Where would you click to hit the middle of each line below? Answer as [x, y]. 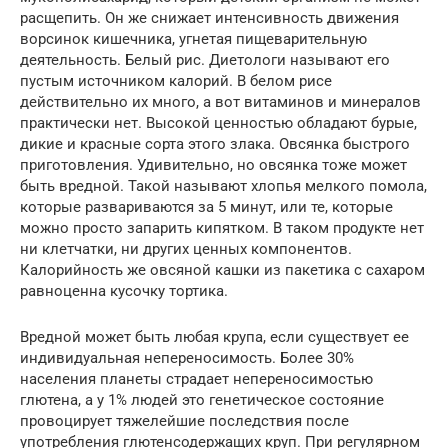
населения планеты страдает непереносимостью [196, 378]
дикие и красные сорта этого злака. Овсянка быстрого [215, 143]
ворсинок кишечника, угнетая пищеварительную [193, 38]
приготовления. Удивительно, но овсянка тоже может [213, 164]
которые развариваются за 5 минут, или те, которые [206, 206]
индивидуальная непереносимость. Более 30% [187, 357]
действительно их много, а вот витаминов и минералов [220, 101]
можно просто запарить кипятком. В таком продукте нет [222, 227]
